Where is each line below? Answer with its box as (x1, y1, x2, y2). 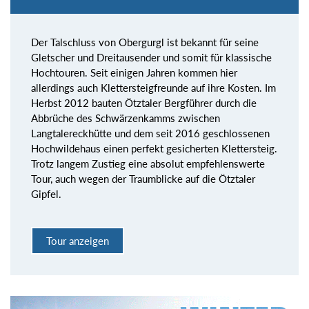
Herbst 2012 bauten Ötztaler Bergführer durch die (31, 96, 257, 109)
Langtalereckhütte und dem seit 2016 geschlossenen (31, 126, 270, 139)
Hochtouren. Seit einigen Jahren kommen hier (31, 66, 237, 79)
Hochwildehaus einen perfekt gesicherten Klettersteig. (31, 141, 277, 154)
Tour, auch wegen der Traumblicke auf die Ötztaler (31, 172, 255, 185)
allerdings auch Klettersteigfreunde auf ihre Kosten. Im (31, 81, 276, 94)
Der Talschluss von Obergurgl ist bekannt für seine (31, 35, 259, 48)
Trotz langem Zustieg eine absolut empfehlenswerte (31, 157, 265, 170)
